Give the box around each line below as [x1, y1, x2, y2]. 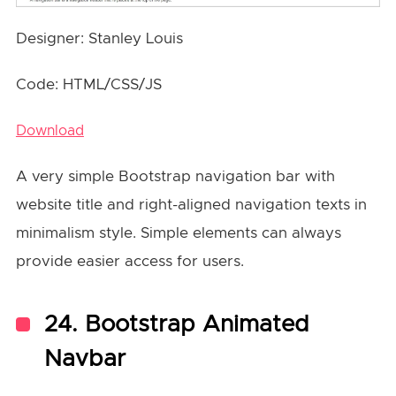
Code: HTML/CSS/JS [15, 77, 162, 93]
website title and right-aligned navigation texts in [15, 197, 367, 213]
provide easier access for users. [15, 254, 248, 270]
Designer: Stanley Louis [15, 31, 183, 47]
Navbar [43, 347, 126, 371]
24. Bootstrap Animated [43, 313, 309, 337]
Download [15, 124, 84, 139]
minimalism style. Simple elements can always [15, 225, 341, 241]
